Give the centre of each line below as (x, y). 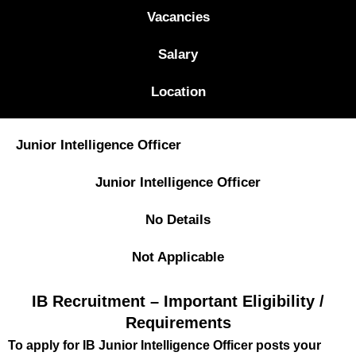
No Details (178, 219)
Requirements (178, 322)
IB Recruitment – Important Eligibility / (178, 301)
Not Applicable (178, 257)
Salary (178, 54)
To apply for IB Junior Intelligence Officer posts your (164, 345)
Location (178, 91)
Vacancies (178, 17)
